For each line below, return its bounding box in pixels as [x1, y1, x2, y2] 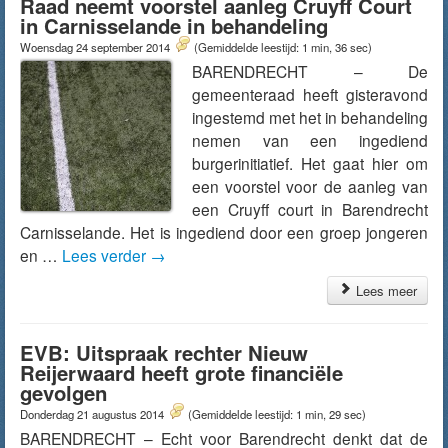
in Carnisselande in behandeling [20, 11, 328, 40]
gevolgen [20, 378, 107, 407]
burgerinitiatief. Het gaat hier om [192, 152, 428, 174]
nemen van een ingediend [192, 129, 428, 151]
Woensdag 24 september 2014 [20, 39, 173, 55]
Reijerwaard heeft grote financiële [20, 358, 343, 387]
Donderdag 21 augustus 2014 [20, 406, 167, 422]
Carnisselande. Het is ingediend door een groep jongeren [20, 221, 428, 243]
